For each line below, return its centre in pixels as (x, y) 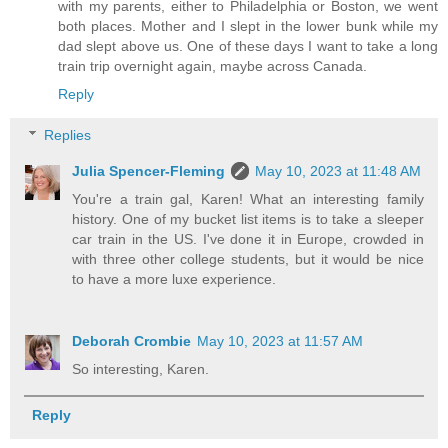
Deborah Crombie (132, 341)
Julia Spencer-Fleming (149, 171)
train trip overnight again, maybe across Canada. (212, 65)
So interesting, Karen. (141, 369)
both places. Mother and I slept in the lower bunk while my (248, 25)
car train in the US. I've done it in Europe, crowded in (248, 239)
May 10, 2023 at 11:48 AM (338, 171)
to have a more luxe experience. (174, 279)
